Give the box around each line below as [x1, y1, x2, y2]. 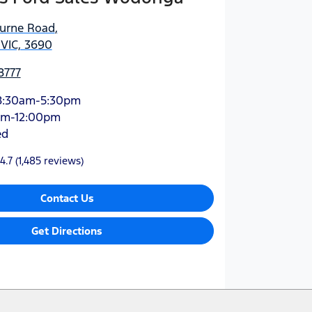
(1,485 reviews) [15, 153, 84, 167]
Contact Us [40, 191, 94, 205]
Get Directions [31, 224, 103, 237]
